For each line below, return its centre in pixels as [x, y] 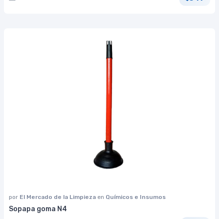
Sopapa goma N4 [38, 209]
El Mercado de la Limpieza [58, 197]
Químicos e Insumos [136, 197]
